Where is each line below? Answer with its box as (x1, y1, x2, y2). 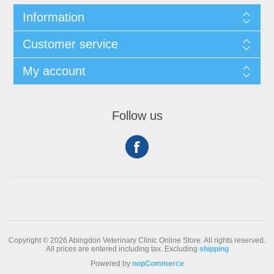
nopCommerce (131, 259, 184, 268)
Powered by (90, 259, 132, 268)
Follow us (111, 109, 163, 122)
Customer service (22, 37, 118, 51)
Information (22, 10, 84, 24)
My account (22, 64, 86, 78)
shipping (199, 245, 229, 253)
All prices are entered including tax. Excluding (45, 245, 199, 253)
